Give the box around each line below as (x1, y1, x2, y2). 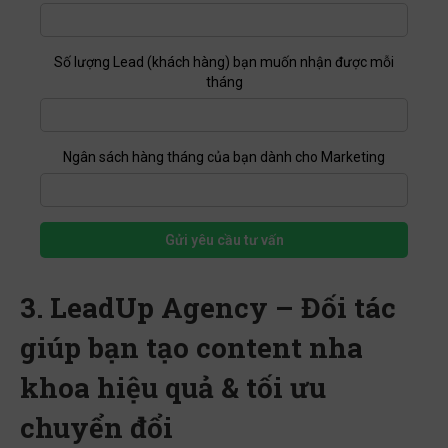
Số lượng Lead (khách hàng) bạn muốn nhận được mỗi (54, 56, 394, 73)
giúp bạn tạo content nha (20, 331, 363, 369)
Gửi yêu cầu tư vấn (164, 234, 284, 251)
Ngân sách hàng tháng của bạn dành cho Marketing (63, 151, 385, 168)
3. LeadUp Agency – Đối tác (20, 291, 396, 329)
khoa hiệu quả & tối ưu (20, 371, 326, 409)
